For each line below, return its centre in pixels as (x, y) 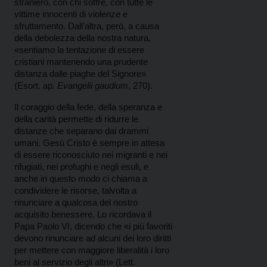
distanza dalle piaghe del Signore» (80, 74)
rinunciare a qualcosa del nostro (76, 203)
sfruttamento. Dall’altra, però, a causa (87, 26)
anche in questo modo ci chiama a (81, 179)
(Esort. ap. (36, 86)
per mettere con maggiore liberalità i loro (92, 250)
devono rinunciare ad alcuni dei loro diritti (93, 238)
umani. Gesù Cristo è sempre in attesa (89, 143)
